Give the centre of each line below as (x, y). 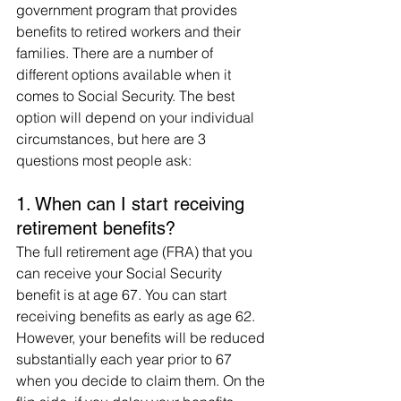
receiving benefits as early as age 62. (137, 316)
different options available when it (125, 74)
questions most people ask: (106, 160)
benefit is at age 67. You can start (123, 294)
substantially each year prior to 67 (126, 359)
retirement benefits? (96, 228)
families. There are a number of (116, 53)
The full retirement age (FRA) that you (136, 252)
